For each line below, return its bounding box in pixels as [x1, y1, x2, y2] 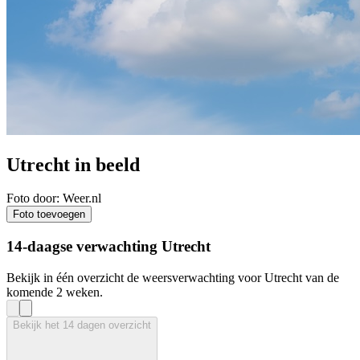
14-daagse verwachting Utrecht [6, 238, 211, 256]
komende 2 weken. [6, 284, 103, 299]
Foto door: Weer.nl [6, 191, 101, 206]
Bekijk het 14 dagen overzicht [13, 318, 151, 331]
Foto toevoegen [13, 208, 85, 221]
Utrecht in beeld [6, 153, 140, 175]
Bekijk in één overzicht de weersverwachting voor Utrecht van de [6, 270, 339, 284]
